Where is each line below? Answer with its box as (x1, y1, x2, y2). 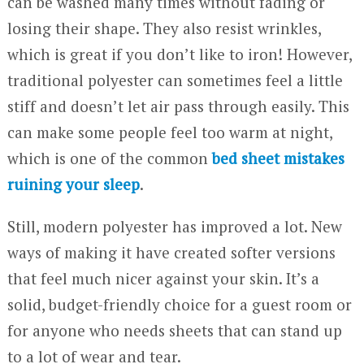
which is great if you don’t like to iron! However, (6, 43, 352, 64)
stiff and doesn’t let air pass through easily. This (6, 95, 349, 116)
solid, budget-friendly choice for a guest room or (6, 293, 352, 314)
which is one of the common (6, 147, 212, 168)
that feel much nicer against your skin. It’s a (6, 267, 319, 288)
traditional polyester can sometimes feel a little (6, 69, 343, 90)
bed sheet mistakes (211, 147, 344, 168)
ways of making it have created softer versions (6, 241, 336, 262)
